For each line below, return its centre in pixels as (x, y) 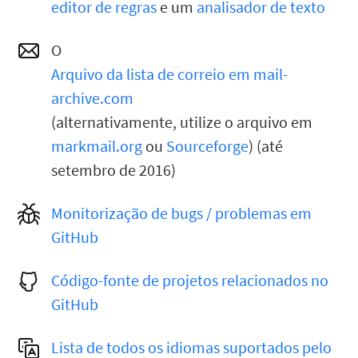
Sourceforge (207, 146)
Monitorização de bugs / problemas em (181, 213)
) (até (266, 146)
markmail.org (97, 146)
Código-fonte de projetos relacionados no (190, 280)
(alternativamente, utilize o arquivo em (182, 122)
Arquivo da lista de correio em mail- (169, 74)
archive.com (92, 98)
